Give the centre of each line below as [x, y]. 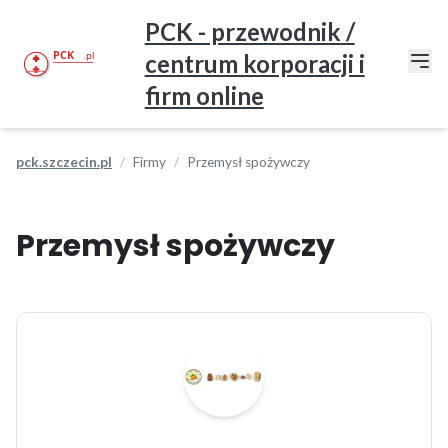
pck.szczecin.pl [64, 162]
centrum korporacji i [254, 63]
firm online [204, 95]
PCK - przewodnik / [249, 31]
